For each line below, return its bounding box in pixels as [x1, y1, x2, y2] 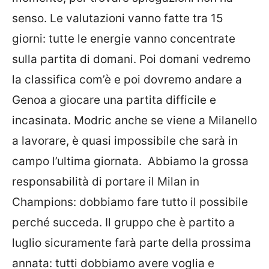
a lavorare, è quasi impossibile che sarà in [12, 133, 238, 148]
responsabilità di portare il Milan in [12, 174, 199, 189]
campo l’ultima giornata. [12, 154, 145, 168]
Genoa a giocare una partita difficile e [12, 92, 216, 107]
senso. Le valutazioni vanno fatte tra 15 [12, 11, 223, 25]
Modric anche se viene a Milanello [74, 113, 257, 127]
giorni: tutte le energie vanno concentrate [12, 31, 235, 46]
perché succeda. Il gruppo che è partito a [12, 215, 235, 229]
